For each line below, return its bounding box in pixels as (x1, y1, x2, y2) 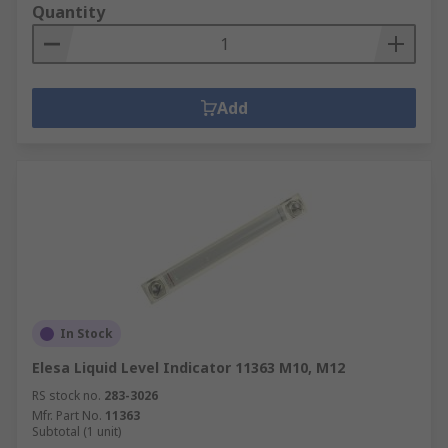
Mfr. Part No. (32, 407, 102, 424)
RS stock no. (32, 387, 101, 404)
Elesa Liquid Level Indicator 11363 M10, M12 (32, 358, 345, 377)
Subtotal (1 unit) (32, 423, 121, 440)
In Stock (60, 325, 113, 342)
